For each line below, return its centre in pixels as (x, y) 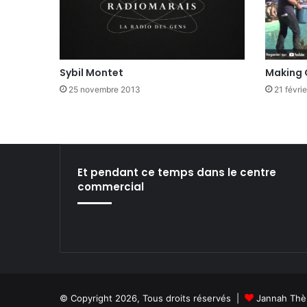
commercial (111, 187)
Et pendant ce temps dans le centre (177, 173)
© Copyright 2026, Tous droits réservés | (152, 298)
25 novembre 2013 (105, 90)
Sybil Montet (91, 73)
